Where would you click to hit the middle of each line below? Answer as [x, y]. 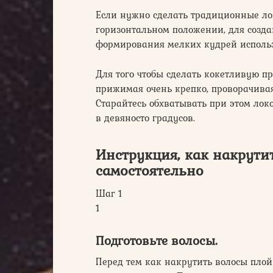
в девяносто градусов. [145, 118]
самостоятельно [150, 170]
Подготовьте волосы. [157, 241]
